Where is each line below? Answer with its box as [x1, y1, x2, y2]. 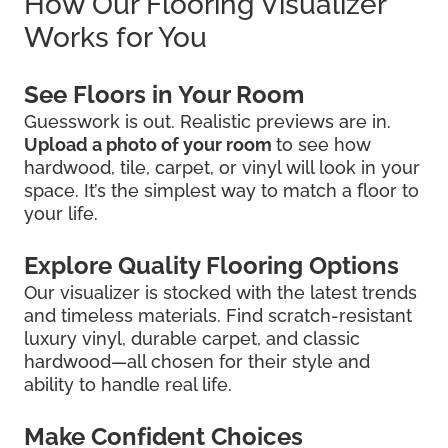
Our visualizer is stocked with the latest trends [24, 282, 417, 304]
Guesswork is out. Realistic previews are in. [24, 111, 391, 133]
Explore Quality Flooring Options [24, 251, 399, 281]
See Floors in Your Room [24, 80, 304, 110]
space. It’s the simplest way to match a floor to [24, 180, 419, 202]
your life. [24, 203, 98, 225]
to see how [276, 134, 371, 156]
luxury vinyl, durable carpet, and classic [24, 328, 360, 350]
